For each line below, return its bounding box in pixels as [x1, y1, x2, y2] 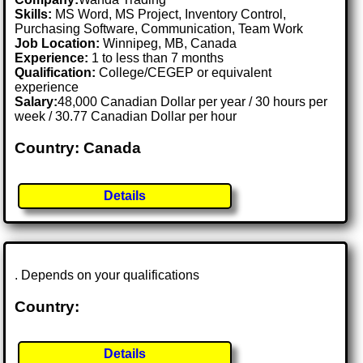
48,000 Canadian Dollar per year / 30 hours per [58, 95, 328, 109]
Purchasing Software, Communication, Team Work [15, 22, 304, 36]
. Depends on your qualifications [15, 267, 200, 282]
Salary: [15, 95, 58, 109]
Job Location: [15, 36, 104, 51]
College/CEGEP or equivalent [96, 66, 272, 80]
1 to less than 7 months [88, 51, 224, 66]
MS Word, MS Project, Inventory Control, [52, 7, 287, 22]
